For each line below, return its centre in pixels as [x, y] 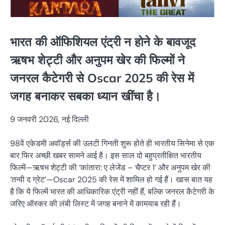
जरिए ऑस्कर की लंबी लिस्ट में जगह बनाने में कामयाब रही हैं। [96, 203]
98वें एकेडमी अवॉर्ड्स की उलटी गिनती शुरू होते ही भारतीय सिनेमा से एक [112, 143]
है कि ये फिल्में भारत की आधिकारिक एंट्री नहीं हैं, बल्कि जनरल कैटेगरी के [112, 191]
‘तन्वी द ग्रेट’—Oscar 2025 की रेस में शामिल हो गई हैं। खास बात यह [111, 179]
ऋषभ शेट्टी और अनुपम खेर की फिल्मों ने [97, 60]
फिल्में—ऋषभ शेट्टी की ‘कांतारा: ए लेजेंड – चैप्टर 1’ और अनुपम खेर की [110, 167]
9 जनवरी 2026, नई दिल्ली [49, 119]
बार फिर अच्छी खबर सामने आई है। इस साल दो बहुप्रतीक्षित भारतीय [106, 155]
